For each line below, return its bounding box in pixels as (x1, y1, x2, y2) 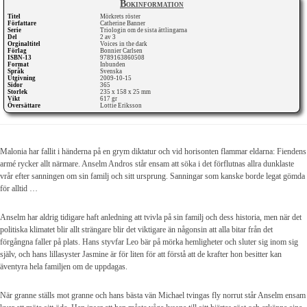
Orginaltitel (8, 40, 40, 48)
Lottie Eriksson (100, 102, 144, 110)
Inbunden (100, 61, 127, 69)
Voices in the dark (100, 40, 149, 48)
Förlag (8, 47, 27, 55)
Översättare (8, 102, 40, 110)
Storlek (8, 88, 27, 96)
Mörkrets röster (100, 13, 143, 21)
